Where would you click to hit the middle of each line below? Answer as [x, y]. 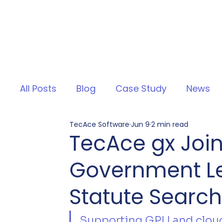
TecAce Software [100, 124]
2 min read [170, 124]
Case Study [141, 89]
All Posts [38, 89]
